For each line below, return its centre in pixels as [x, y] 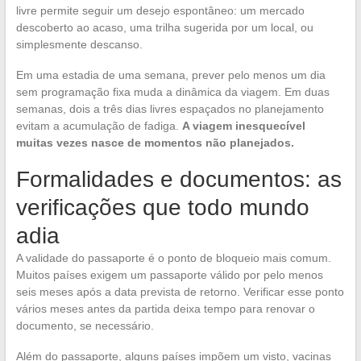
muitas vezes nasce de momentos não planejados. [155, 143]
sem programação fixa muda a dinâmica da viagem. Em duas [172, 92]
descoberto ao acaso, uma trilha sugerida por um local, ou [164, 28]
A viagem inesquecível [243, 126]
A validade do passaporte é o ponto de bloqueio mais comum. [173, 258]
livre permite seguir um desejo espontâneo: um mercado [160, 11]
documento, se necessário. [85, 326]
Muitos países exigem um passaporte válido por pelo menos [169, 275]
